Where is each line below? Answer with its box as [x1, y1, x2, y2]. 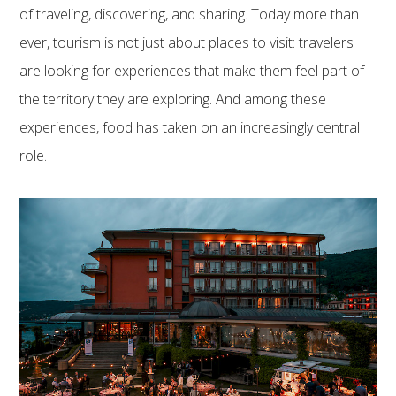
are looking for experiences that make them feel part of [19, 61, 365, 80]
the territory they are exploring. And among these [19, 89, 327, 109]
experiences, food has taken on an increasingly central [19, 118, 361, 137]
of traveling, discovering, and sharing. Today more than [19, 4, 360, 24]
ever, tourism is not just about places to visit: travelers [19, 33, 354, 52]
